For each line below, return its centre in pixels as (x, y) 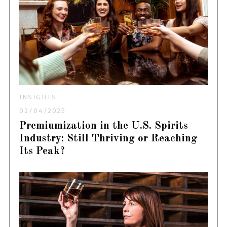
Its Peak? (42, 152)
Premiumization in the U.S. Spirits (104, 126)
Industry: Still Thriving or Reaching (108, 139)
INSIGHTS (38, 97)
